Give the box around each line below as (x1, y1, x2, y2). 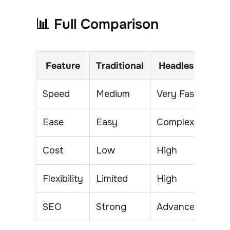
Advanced (157, 201, 200, 213)
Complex (157, 117, 194, 128)
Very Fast (157, 88, 198, 100)
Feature (46, 60, 80, 72)
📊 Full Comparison (36, 15, 159, 33)
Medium (96, 88, 130, 100)
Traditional (96, 60, 144, 72)
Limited (96, 173, 128, 185)
